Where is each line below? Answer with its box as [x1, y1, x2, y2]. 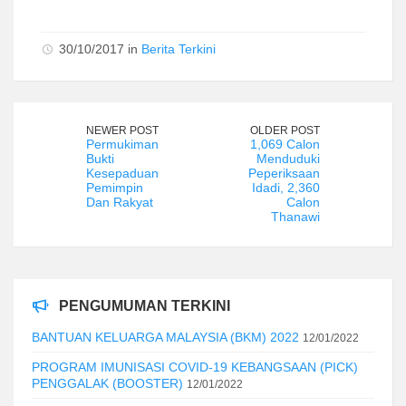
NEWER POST [86, 123, 159, 137]
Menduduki [256, 150, 320, 166]
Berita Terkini [141, 41, 216, 56]
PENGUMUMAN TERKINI [59, 297, 230, 314]
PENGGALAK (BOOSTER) [32, 375, 183, 391]
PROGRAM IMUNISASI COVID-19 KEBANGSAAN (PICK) [32, 359, 358, 374]
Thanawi [271, 208, 320, 224]
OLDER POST [250, 123, 320, 137]
